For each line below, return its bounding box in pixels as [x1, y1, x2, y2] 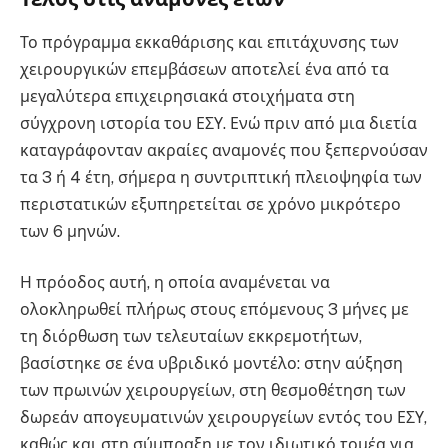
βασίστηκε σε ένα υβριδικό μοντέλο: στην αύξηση [20, 354, 403, 374]
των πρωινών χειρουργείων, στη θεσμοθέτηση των [20, 381, 406, 401]
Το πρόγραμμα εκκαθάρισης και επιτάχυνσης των [20, 32, 399, 52]
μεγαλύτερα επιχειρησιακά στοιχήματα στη [20, 86, 355, 106]
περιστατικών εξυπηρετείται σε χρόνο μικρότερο [20, 194, 401, 214]
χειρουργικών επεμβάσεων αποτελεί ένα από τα [20, 59, 389, 79]
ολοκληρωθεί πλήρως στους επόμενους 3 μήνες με [20, 300, 409, 320]
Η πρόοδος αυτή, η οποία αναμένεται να [20, 273, 330, 293]
